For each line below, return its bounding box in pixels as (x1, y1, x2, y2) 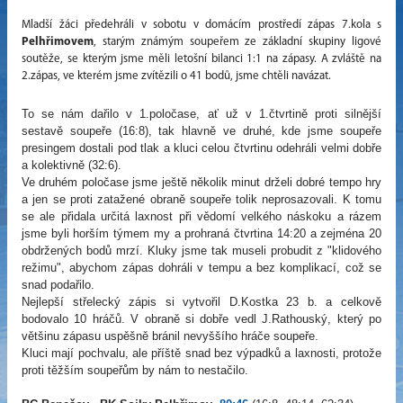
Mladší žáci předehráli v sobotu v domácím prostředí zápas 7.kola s (22, 19, 381, 31)
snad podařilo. (22, 278, 98, 292)
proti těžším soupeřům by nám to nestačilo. (22, 363, 248, 378)
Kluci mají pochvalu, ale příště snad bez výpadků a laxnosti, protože (22, 346, 381, 361)
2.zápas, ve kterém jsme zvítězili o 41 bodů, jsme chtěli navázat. (22, 70, 331, 83)
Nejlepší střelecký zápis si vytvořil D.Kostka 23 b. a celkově (22, 295, 381, 309)
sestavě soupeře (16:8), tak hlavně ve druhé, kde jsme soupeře (22, 124, 381, 139)
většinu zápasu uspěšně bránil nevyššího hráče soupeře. (22, 329, 322, 344)
